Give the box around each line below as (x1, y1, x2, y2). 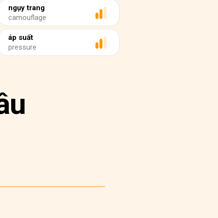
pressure (8, 43, 36, 52)
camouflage (8, 13, 46, 22)
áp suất (8, 33, 33, 42)
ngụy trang (8, 3, 45, 12)
